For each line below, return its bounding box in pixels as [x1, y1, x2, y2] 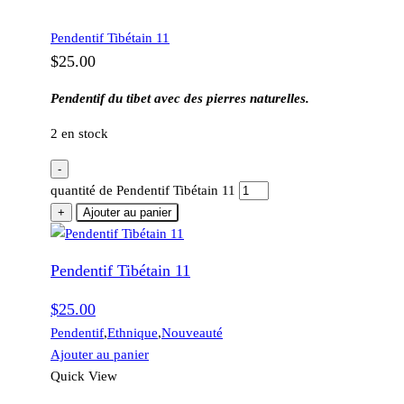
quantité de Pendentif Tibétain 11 [50, 183, 235, 198]
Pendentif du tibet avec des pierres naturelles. [50, 91, 309, 106]
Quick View [50, 369, 117, 384]
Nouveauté [161, 326, 223, 341]
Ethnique [107, 326, 158, 341]
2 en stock [50, 126, 108, 142]
